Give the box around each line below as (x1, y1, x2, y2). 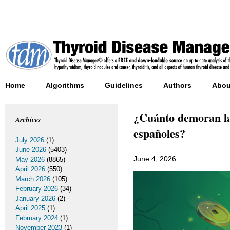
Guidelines (105, 81, 143, 89)
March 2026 (15, 175, 50, 183)
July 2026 (15, 136, 44, 144)
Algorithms (46, 81, 84, 89)
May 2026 (15, 156, 45, 163)
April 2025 (15, 204, 45, 212)
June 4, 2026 (133, 155, 176, 163)
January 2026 (15, 195, 55, 202)
